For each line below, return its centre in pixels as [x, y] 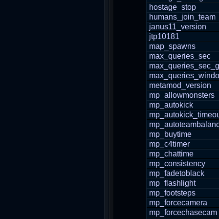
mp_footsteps [172, 193]
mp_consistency [177, 164]
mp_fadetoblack [177, 173]
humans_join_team [182, 17]
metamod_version [180, 85]
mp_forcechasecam [183, 212]
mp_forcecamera [178, 203]
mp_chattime [171, 154]
